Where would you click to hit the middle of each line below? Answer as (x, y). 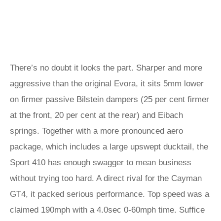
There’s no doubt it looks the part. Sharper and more (106, 68)
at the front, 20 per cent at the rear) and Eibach (96, 115)
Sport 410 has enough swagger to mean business (101, 163)
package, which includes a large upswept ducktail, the (109, 147)
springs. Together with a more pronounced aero (96, 131)
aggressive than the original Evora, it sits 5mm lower (107, 84)
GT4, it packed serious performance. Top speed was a (110, 194)
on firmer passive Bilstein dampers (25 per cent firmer (110, 99)
